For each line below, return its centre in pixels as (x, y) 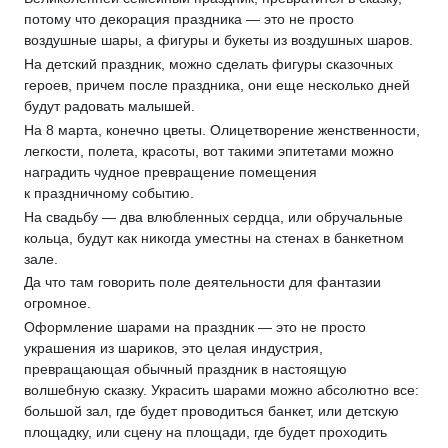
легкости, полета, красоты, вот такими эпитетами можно (209, 150)
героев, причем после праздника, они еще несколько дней (217, 85)
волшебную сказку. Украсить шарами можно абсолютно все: (221, 390)
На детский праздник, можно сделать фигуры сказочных (208, 64)
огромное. (57, 303)
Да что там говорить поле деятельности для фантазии (202, 282)
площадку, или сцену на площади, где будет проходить (205, 432)
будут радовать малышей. (109, 106)
